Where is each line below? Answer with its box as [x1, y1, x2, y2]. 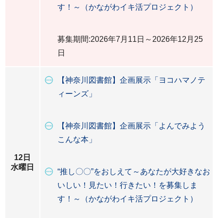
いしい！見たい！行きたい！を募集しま [57, 181, 198, 189]
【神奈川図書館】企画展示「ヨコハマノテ [57, 76, 205, 84]
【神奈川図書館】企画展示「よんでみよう [57, 122, 205, 130]
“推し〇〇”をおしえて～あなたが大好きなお [57, 167, 210, 176]
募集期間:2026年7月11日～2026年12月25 [57, 35, 203, 43]
